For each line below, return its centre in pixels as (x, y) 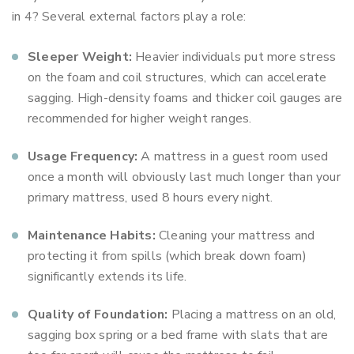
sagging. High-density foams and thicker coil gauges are (185, 98)
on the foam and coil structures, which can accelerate (177, 77)
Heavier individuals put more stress (234, 57)
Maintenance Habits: (92, 235)
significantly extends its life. (107, 277)
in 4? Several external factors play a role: (129, 17)
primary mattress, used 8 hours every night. (151, 198)
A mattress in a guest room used (233, 156)
